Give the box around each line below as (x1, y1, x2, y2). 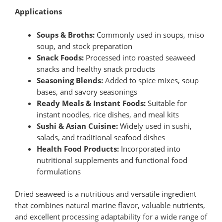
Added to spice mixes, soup (103, 75, 199, 85)
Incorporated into (118, 143, 180, 154)
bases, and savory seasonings (36, 86, 137, 97)
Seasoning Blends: (36, 75, 103, 85)
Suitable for (145, 98, 187, 108)
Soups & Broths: (36, 29, 95, 40)
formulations (36, 166, 81, 176)
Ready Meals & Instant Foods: (36, 98, 146, 108)
